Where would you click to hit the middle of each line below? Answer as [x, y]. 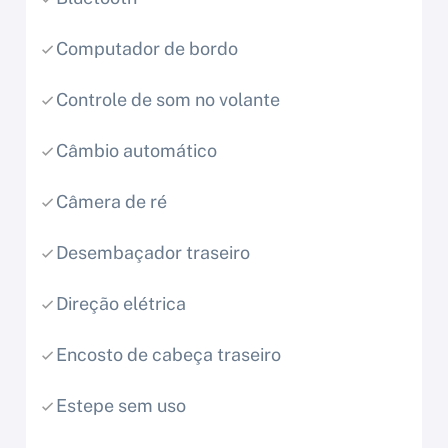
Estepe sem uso [121, 406]
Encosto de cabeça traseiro [168, 355]
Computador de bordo [147, 49]
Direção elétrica [121, 304]
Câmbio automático [136, 151]
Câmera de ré [111, 202]
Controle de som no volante [168, 100]
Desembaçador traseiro [153, 253]
